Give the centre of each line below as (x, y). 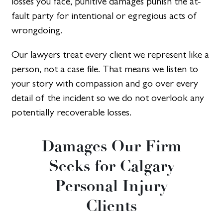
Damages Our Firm (111, 146)
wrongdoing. (37, 30)
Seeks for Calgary (111, 166)
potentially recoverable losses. (72, 112)
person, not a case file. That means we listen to (105, 69)
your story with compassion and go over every (105, 84)
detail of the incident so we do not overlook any (108, 98)
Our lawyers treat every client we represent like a (111, 55)
